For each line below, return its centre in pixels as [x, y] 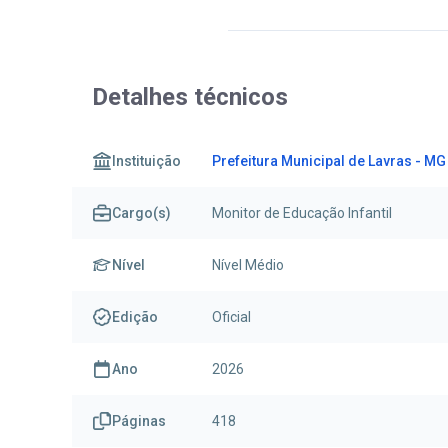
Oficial [231, 317]
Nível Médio [248, 265]
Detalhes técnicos [190, 97]
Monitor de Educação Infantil [302, 213]
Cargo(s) [141, 213]
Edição [135, 317]
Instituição [146, 161]
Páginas [139, 421]
